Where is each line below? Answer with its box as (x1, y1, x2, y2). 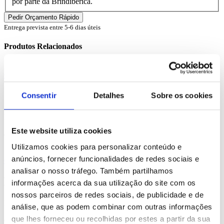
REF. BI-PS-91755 (4, 113, 64, 122)
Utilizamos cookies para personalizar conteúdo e (11, 142, 182, 151)
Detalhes (93, 91, 124, 100)
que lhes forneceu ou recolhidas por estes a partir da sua (11, 214, 210, 223)
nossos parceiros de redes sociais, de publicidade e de (11, 190, 203, 199)
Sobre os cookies (151, 91, 213, 100)
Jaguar (4, 89, 40, 103)
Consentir (21, 91, 56, 100)
